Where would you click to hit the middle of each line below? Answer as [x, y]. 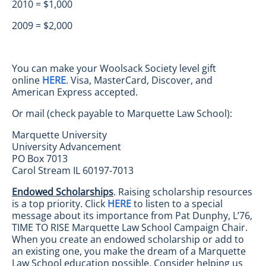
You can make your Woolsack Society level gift [114, 68]
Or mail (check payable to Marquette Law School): [122, 113]
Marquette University [59, 135]
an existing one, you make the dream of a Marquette [129, 251]
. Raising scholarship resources [183, 192]
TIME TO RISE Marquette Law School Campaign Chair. [130, 227]
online [27, 80]
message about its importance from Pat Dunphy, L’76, [132, 216]
